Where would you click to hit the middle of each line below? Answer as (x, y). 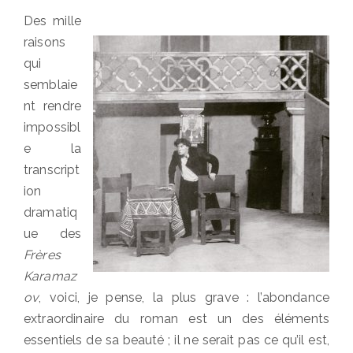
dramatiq (51, 212)
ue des (52, 233)
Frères (42, 255)
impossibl (52, 127)
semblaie (51, 84)
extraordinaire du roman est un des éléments (176, 318)
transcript (52, 169)
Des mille (52, 20)
